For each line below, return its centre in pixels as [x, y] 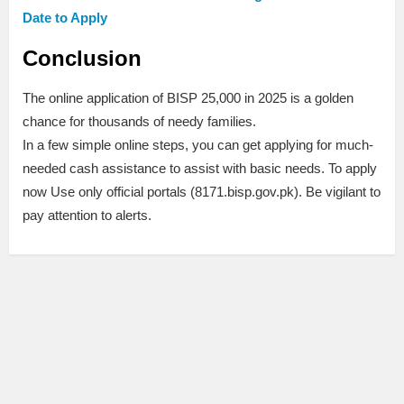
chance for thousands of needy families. [139, 122]
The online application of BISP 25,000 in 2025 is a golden [188, 98]
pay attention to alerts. [87, 216]
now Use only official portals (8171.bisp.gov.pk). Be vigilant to [202, 192]
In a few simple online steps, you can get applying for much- [198, 145]
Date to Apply [65, 18]
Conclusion [82, 59]
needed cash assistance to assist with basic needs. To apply [200, 169]
